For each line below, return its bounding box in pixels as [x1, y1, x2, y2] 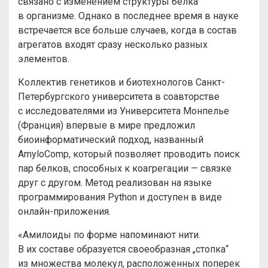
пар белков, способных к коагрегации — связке [18, 163, 232, 174]
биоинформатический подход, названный [18, 134, 203, 145]
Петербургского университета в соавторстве [18, 91, 220, 102]
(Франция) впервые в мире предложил [18, 120, 195, 131]
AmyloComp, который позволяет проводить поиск [18, 148, 240, 160]
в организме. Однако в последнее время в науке [18, 10, 239, 22]
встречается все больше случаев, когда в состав [18, 25, 237, 36]
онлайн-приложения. [18, 206, 111, 217]
